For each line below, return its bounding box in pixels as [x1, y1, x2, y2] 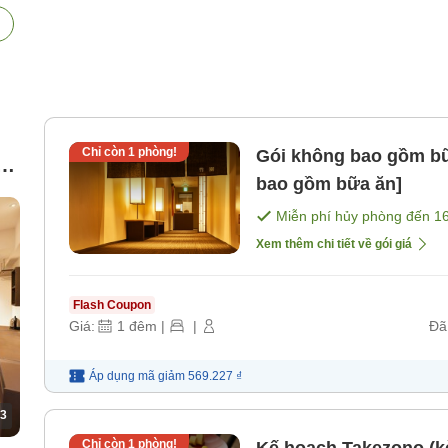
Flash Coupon [73, 298, 151, 313]
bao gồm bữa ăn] [256, 174, 402, 195]
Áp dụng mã [89, 369, 155, 384]
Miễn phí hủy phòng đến [276, 208, 434, 225]
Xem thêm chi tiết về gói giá [256, 237, 412, 252]
